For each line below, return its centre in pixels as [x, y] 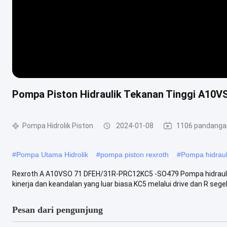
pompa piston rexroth [135, 154]
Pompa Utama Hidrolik [52, 154]
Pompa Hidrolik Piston [58, 126]
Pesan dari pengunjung [58, 210]
